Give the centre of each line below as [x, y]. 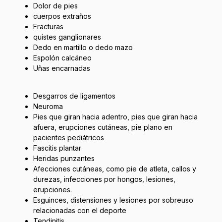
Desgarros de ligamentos [74, 96]
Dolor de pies [55, 5]
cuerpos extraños [62, 16]
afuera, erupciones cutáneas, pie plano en [103, 127]
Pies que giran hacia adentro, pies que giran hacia [115, 116]
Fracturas [48, 26]
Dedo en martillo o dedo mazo [83, 47]
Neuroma [48, 106]
